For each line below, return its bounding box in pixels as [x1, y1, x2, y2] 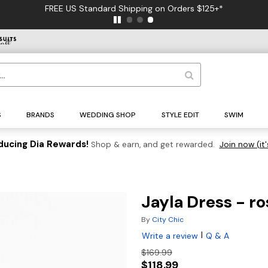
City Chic [152, 215, 184, 225]
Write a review [142, 230, 198, 242]
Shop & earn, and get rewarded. [90, 139, 215, 150]
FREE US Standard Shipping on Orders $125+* [45, 3, 223, 14]
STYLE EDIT [161, 110, 199, 120]
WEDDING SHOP [80, 110, 136, 120]
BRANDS [26, 110, 55, 120]
